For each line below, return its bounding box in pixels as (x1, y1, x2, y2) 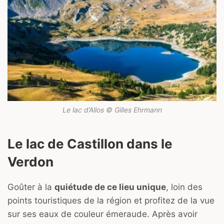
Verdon (7, 153, 53, 169)
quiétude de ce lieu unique (54, 182, 166, 192)
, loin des (166, 182, 202, 192)
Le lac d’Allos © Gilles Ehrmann (62, 105, 162, 114)
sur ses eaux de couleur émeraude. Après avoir (7, 209, 197, 219)
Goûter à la (7, 182, 54, 192)
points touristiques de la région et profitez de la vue (7, 195, 214, 206)
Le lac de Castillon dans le (7, 135, 172, 151)
